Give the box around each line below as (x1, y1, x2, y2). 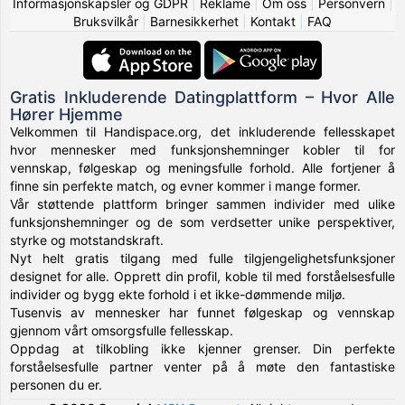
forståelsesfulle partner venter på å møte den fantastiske (10, 358, 395, 374)
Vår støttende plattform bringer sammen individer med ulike (10, 195, 395, 212)
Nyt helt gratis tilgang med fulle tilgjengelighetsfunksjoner (10, 250, 395, 266)
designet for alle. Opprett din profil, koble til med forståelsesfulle (10, 268, 395, 284)
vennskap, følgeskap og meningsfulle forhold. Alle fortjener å (10, 159, 395, 175)
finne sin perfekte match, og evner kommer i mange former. (10, 177, 362, 193)
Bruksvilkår (73, 13, 138, 29)
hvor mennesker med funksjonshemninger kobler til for (10, 141, 395, 157)
